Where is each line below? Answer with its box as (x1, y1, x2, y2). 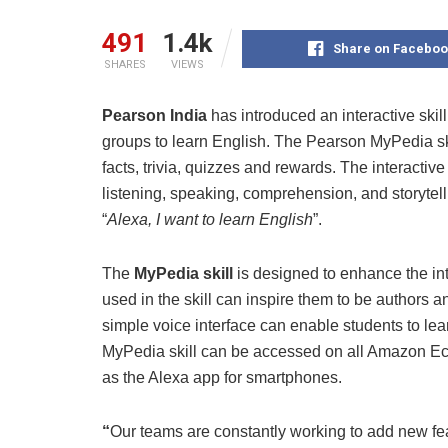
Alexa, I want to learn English (107, 210, 313, 228)
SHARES (103, 57, 146, 71)
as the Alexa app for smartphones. (102, 368, 346, 386)
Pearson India (102, 106, 207, 124)
